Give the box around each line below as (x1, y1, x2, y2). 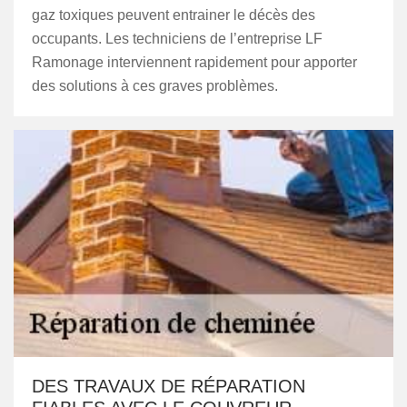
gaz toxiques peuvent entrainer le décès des (32, 7, 315, 23)
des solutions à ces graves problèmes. (32, 78, 278, 94)
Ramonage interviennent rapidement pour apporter (32, 55, 357, 70)
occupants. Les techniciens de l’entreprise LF (32, 31, 323, 46)
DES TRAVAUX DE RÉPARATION (32, 376, 305, 396)
